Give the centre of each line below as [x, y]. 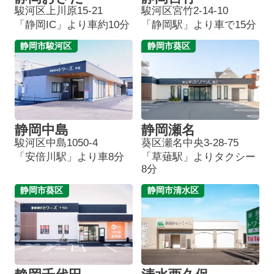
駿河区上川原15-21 [58, 11]
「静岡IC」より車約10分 [72, 24]
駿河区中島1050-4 [56, 143]
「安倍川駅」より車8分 [69, 157]
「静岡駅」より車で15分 [199, 24]
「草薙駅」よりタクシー [199, 157]
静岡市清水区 [173, 191]
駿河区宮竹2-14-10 [185, 11]
